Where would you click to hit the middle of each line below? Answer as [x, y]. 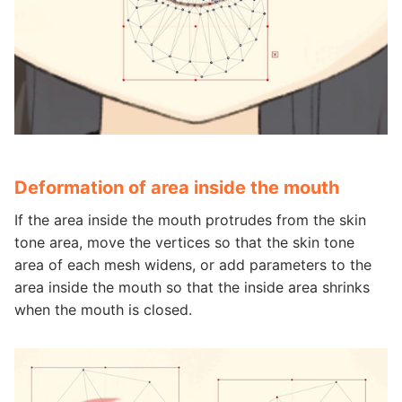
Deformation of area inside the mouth [177, 187]
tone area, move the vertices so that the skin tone [184, 242]
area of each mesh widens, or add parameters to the [193, 264]
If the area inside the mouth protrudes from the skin [190, 219]
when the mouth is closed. [103, 309]
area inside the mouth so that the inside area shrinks [192, 287]
